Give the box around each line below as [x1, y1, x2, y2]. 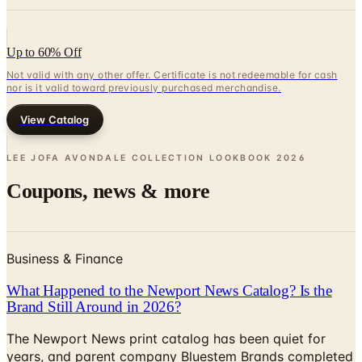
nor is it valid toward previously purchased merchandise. [6, 81, 281, 94]
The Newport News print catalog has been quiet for [6, 330, 326, 347]
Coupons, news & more [6, 179, 210, 204]
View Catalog [20, 112, 90, 126]
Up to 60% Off [6, 44, 82, 59]
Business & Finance [6, 250, 123, 267]
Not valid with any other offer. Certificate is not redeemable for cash [6, 68, 338, 81]
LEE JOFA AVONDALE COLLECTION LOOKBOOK [6, 152, 272, 163]
